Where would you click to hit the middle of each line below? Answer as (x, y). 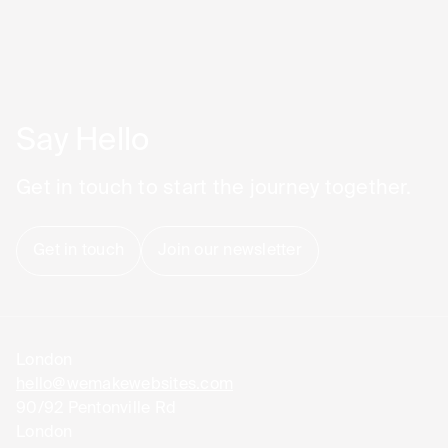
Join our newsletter (230, 250)
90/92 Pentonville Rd (96, 408)
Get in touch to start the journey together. (213, 188)
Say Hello (83, 141)
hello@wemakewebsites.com (124, 384)
